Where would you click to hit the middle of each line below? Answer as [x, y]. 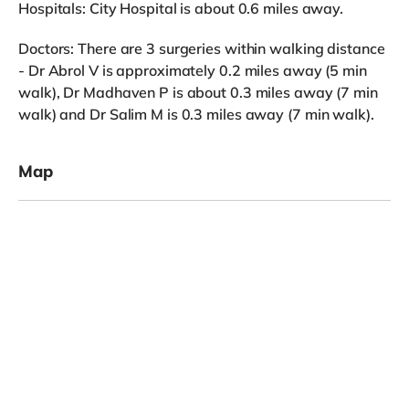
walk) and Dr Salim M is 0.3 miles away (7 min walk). [196, 114]
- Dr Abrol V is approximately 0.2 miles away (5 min [193, 70]
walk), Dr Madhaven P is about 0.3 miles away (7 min [198, 92]
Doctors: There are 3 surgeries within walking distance [202, 48]
